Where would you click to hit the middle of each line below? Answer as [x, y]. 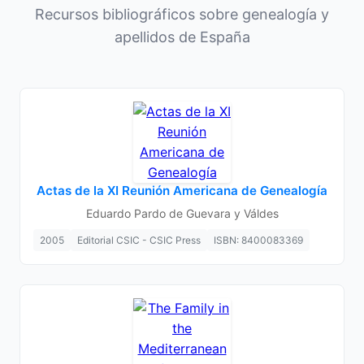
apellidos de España [182, 37]
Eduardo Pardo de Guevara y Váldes [182, 213]
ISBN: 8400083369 [258, 240]
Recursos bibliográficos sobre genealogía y [182, 14]
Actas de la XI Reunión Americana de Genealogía [182, 191]
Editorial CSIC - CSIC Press [139, 240]
